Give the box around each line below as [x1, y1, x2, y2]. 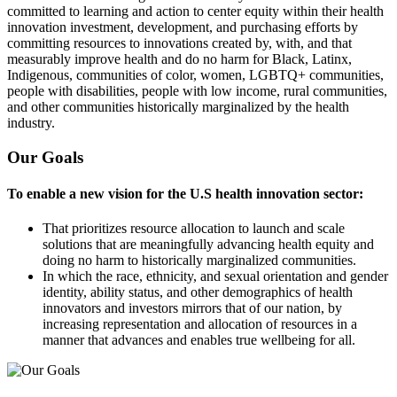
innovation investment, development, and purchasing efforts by [7, 19, 358, 35]
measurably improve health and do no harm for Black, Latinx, [7, 51, 352, 66]
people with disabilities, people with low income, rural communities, [7, 82, 387, 98]
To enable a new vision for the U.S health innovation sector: [7, 185, 363, 201]
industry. [7, 114, 55, 130]
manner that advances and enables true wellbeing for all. [43, 332, 355, 348]
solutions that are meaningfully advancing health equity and [43, 237, 374, 253]
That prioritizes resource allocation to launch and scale [43, 221, 345, 237]
